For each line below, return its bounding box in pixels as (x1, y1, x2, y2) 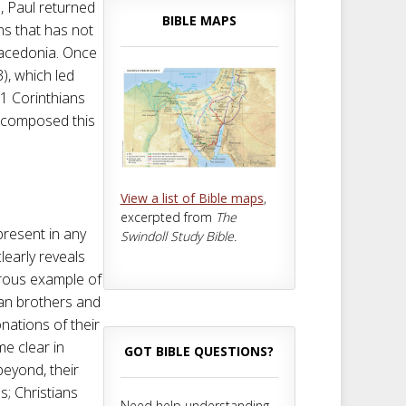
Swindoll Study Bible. (120, 227, 237, 245)
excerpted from (120, 208, 216, 226)
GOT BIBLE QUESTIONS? (124, 342, 275, 360)
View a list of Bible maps (120, 188, 264, 207)
